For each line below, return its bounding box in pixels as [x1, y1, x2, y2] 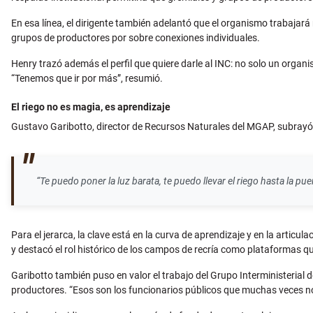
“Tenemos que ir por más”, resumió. [11, 72, 163, 84]
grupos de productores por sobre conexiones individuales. [11, 31, 260, 43]
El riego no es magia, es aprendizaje [11, 101, 170, 112]
